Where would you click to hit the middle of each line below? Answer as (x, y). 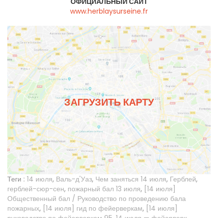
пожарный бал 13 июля (104, 189)
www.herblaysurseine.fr (109, 11)
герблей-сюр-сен (36, 189)
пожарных (23, 209)
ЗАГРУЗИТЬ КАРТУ (109, 102)
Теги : (16, 179)
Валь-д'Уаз (74, 179)
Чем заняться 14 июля (131, 179)
